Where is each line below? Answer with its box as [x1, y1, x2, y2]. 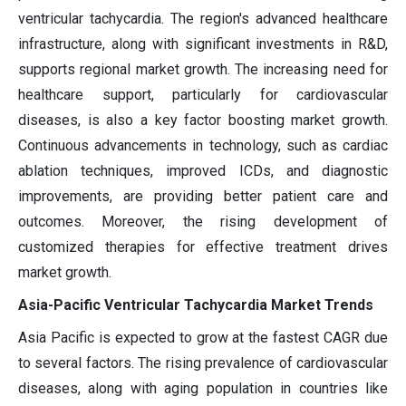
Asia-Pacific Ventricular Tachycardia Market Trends [18, 296, 373, 314]
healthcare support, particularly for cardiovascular [18, 86, 388, 104]
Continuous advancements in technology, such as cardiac [18, 137, 388, 155]
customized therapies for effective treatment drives [18, 238, 388, 256]
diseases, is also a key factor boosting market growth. [18, 111, 388, 130]
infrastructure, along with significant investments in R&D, [18, 35, 388, 53]
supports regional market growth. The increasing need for [18, 61, 388, 79]
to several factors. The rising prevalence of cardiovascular [18, 354, 388, 372]
